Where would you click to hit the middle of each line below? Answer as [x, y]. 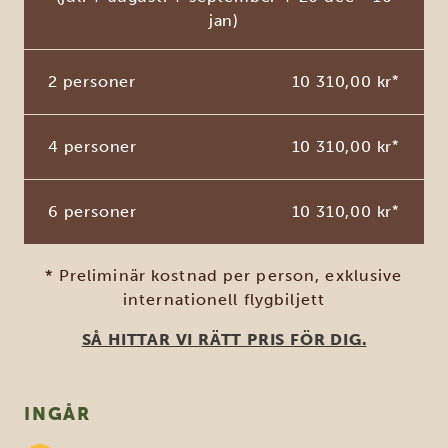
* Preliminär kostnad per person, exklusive [224, 276]
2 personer [92, 82]
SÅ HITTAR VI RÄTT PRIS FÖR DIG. [224, 340]
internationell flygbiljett [224, 300]
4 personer [92, 147]
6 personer [92, 212]
